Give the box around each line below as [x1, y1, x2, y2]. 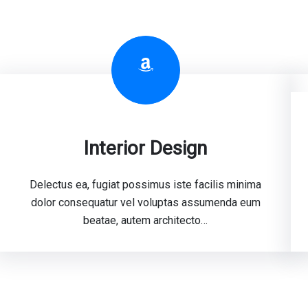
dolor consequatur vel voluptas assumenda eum [30, 196, 261, 209]
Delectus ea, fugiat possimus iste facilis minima [30, 178, 262, 191]
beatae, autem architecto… [83, 214, 208, 227]
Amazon [136, 54, 146, 74]
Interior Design [84, 137, 208, 159]
